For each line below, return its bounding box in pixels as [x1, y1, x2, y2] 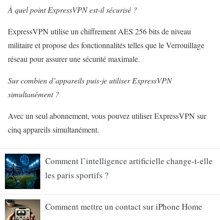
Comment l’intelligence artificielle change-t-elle [45, 155, 213, 167]
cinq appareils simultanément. [8, 124, 99, 135]
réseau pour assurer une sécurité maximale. [8, 54, 140, 64]
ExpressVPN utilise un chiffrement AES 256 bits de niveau [8, 26, 191, 37]
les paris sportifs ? [45, 169, 109, 181]
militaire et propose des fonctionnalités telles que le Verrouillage [8, 40, 204, 51]
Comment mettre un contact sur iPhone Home [45, 201, 202, 213]
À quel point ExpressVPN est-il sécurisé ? [8, 4, 137, 15]
